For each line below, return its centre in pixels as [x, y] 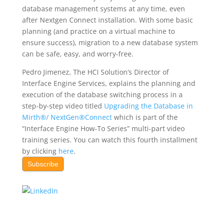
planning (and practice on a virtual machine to [98, 31]
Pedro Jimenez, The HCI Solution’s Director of [95, 72]
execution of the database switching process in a [102, 95]
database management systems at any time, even [103, 9]
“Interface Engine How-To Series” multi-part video [103, 128]
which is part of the [145, 117]
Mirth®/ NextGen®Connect [67, 117]
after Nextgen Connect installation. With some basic [107, 20]
